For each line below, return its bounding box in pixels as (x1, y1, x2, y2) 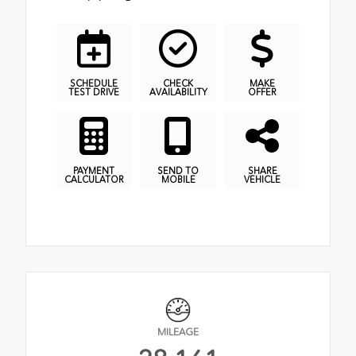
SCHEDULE (70, 77, 118, 89)
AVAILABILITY (149, 86, 207, 98)
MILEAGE (157, 326, 199, 338)
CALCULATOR (64, 173, 124, 185)
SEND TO (157, 164, 199, 176)
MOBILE (161, 173, 195, 185)
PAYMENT (73, 164, 114, 176)
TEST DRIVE (68, 86, 119, 98)
